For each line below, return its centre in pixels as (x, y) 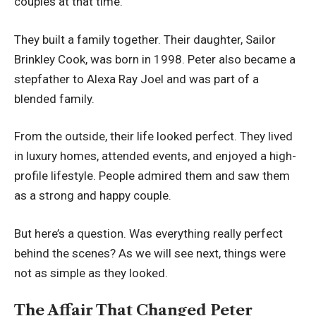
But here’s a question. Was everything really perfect (148, 233)
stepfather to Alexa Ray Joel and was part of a (136, 79)
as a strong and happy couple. (93, 196)
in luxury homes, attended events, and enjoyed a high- (155, 156)
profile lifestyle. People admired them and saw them (152, 176)
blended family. (54, 98)
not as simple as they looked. (91, 273)
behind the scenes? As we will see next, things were (150, 253)
